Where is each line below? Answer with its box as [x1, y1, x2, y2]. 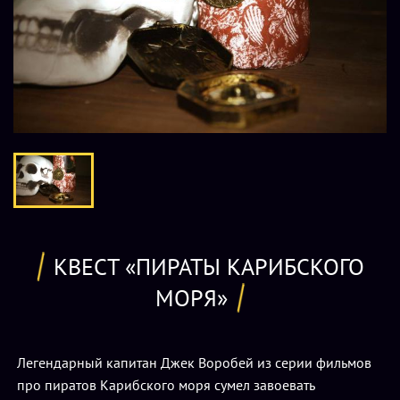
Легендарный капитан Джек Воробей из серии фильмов [17, 354, 371, 372]
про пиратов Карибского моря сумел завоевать [17, 376, 314, 395]
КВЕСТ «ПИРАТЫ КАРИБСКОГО [53, 252, 364, 282]
